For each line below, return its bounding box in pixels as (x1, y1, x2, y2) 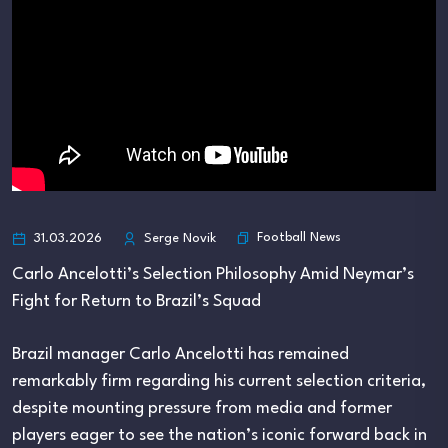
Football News (257, 231, 341, 244)
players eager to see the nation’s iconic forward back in (12, 426, 427, 444)
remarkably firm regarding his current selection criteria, (12, 372, 426, 390)
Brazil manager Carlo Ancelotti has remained (12, 345, 349, 363)
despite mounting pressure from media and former (12, 399, 392, 417)
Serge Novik (144, 231, 216, 245)
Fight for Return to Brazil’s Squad (12, 292, 261, 310)
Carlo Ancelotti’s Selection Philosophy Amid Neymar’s (12, 265, 414, 283)
